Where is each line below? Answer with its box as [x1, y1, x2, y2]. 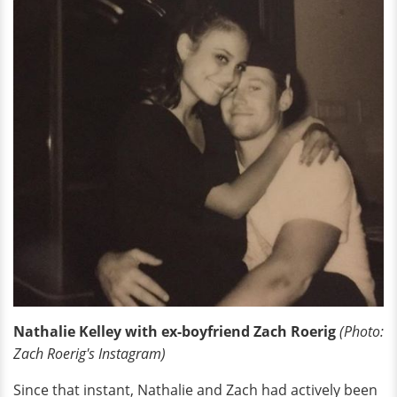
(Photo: [339, 321, 384, 341]
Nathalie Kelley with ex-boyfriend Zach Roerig [13, 321, 336, 341]
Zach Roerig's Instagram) [13, 343, 166, 363]
